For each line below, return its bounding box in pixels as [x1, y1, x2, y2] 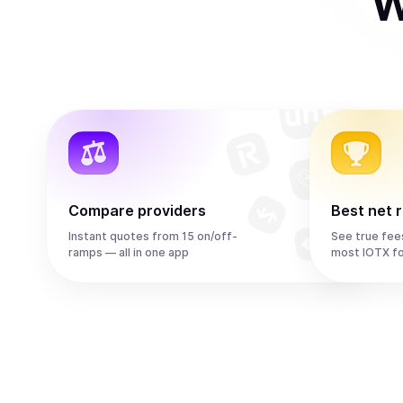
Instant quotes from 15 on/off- [68, 229, 237, 243]
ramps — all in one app [68, 246, 189, 259]
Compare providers [68, 201, 206, 219]
